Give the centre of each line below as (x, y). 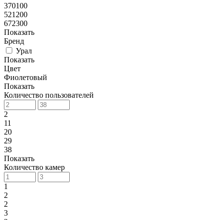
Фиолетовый (26, 77)
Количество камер (34, 167)
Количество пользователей (49, 95)
